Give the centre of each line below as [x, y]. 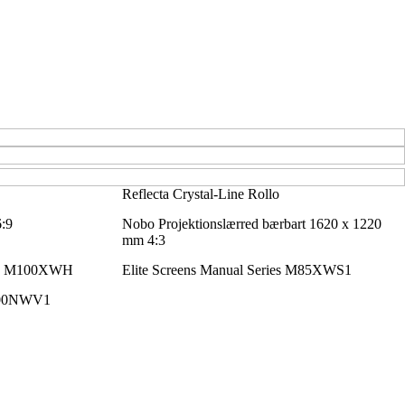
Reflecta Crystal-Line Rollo [200, 193]
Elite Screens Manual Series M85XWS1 [236, 269]
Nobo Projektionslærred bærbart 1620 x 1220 [251, 223]
